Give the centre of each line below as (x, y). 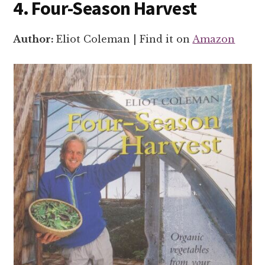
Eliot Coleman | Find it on (125, 39)
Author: (35, 39)
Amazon (214, 39)
